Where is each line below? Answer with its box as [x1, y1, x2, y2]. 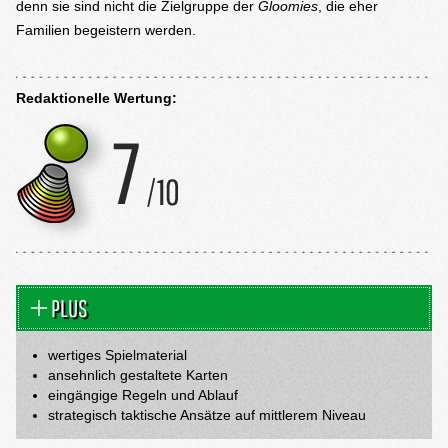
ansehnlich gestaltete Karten [48, 367, 228, 383]
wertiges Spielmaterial [48, 347, 187, 363]
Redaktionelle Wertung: [16, 90, 177, 106]
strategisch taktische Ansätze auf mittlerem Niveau [48, 407, 366, 423]
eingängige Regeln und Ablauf [48, 387, 238, 403]
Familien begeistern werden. [16, 22, 196, 38]
